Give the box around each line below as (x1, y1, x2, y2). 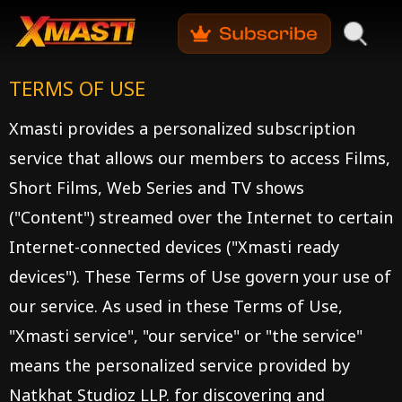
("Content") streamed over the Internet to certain (9, 206, 393, 228)
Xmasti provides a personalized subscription (9, 118, 355, 139)
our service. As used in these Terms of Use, (9, 295, 343, 317)
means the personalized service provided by (9, 354, 350, 376)
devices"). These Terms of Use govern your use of (9, 266, 391, 287)
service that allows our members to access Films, (9, 147, 390, 169)
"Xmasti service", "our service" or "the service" (9, 325, 363, 346)
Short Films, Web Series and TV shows (9, 177, 304, 198)
